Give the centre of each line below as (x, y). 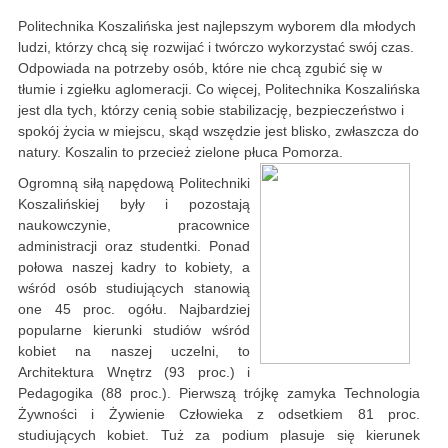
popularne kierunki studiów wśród (134, 330)
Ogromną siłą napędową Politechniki (134, 183)
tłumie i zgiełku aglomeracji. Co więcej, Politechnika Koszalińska (219, 89)
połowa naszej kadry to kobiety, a (134, 267)
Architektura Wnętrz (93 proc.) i (134, 372)
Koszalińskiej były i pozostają (134, 204)
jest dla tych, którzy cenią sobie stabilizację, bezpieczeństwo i (211, 110)
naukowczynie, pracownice (134, 225)
